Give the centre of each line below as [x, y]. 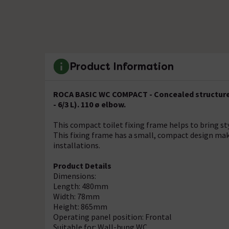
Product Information [122, 67]
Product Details [82, 165]
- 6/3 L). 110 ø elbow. [89, 104]
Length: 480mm [81, 186]
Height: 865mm [80, 206]
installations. [77, 145]
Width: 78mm [76, 196]
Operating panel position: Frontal [112, 216]
